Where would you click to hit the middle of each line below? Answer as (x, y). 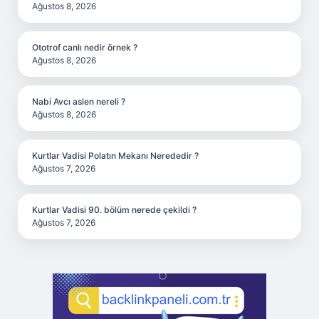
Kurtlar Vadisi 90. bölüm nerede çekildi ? (114, 210)
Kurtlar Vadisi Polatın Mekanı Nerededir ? (115, 156)
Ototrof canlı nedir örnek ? (85, 47)
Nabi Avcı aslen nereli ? (79, 101)
